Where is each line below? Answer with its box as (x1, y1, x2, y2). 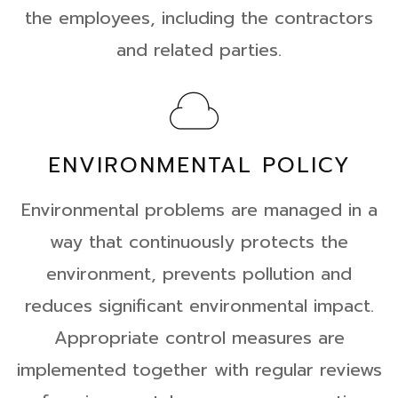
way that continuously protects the (50, 228, 348, 255)
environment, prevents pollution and (46, 260, 352, 287)
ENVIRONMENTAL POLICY (47, 149, 351, 181)
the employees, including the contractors (25, 4, 373, 31)
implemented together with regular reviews (16, 356, 382, 383)
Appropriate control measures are (53, 324, 345, 351)
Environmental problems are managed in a (20, 196, 378, 223)
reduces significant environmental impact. (24, 292, 374, 319)
